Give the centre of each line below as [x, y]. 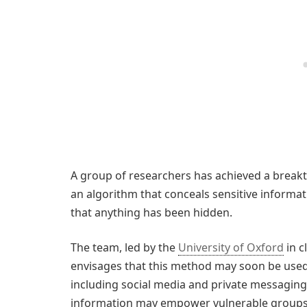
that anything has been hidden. [151, 212]
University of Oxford [231, 248]
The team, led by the [124, 248]
